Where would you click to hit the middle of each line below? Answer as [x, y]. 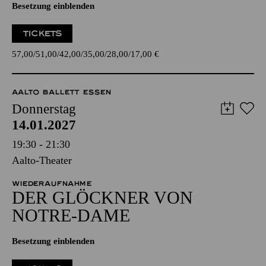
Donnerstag [44, 109]
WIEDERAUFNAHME [52, 184]
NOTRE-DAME [71, 216]
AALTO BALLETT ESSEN [61, 92]
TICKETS [42, 34]
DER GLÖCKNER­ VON [102, 198]
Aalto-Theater [42, 161]
